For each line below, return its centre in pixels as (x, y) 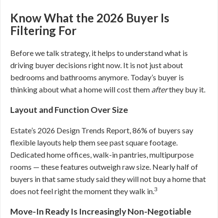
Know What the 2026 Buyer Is (90, 18)
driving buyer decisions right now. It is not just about (97, 65)
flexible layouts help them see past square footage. (94, 143)
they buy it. (186, 90)
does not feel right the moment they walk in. (82, 191)
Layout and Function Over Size (69, 110)
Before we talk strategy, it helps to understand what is (99, 53)
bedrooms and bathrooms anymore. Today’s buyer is (97, 77)
